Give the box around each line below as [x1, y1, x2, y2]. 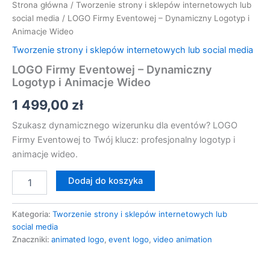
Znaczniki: [12, 234, 51, 244]
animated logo [51, 234, 104, 244]
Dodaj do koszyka [67, 175, 143, 186]
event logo [108, 234, 149, 244]
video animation [153, 234, 212, 244]
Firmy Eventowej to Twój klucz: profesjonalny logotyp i [12, 134, 235, 146]
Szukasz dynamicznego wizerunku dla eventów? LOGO [12, 120, 237, 131]
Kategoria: [12, 209, 52, 219]
